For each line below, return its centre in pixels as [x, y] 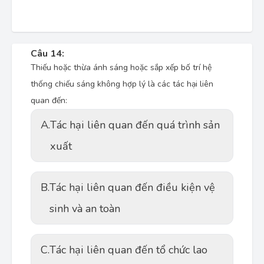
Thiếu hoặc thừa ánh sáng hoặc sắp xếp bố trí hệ [121, 67]
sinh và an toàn [85, 209]
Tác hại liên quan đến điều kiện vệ [132, 187]
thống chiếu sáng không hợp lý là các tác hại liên [122, 84]
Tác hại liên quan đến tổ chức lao [128, 250]
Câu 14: [47, 54]
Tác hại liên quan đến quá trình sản [135, 125]
